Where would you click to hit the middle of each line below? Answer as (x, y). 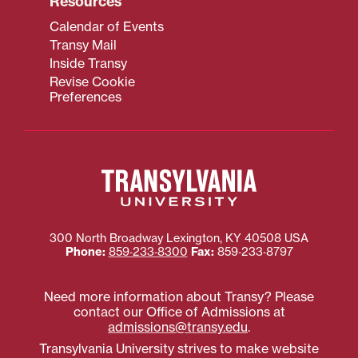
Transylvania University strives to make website (179, 348)
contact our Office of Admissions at (179, 312)
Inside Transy (88, 63)
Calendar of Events (107, 26)
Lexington (193, 239)
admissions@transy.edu (178, 327)
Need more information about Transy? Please (179, 296)
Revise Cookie (92, 81)
